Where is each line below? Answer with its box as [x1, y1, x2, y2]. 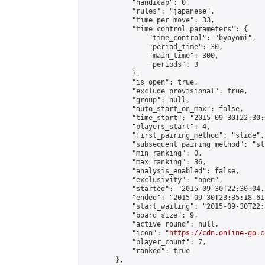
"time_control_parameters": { [82, 25, 248, 33]
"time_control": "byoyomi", [82, 34, 256, 42]
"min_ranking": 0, [82, 149, 202, 157]
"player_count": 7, [82, 238, 206, 246]
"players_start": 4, [82, 122, 211, 131]
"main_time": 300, [82, 51, 219, 60]
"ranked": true [82, 247, 190, 255]
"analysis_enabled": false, [82, 167, 240, 175]
